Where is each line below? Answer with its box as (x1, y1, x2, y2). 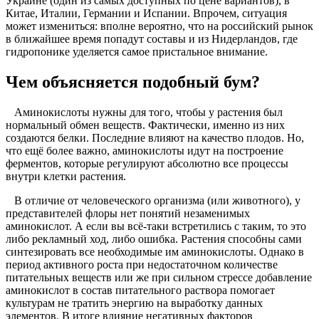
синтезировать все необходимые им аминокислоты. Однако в (6, 246, 304, 258)
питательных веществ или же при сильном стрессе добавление (6, 271, 312, 284)
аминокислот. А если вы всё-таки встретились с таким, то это (6, 220, 306, 233)
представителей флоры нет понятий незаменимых (6, 207, 250, 220)
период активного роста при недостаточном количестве (6, 258, 278, 271)
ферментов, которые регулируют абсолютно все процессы (6, 157, 288, 170)
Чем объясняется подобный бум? (6, 73, 260, 92)
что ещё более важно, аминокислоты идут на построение (6, 145, 283, 157)
